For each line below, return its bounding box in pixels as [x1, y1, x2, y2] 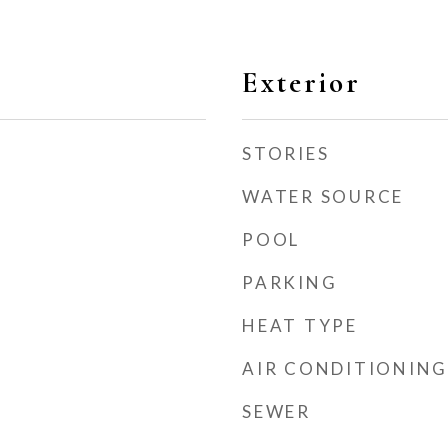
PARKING [242, 272, 338, 293]
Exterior [242, 65, 361, 100]
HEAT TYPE [242, 315, 358, 336]
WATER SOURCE [242, 186, 404, 207]
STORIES [242, 143, 330, 164]
